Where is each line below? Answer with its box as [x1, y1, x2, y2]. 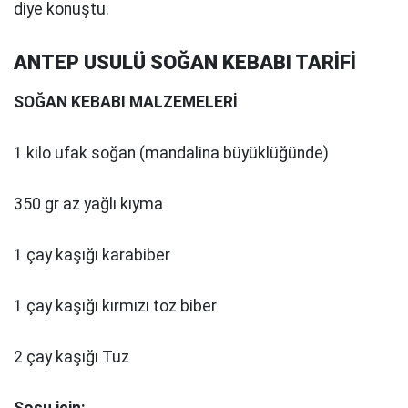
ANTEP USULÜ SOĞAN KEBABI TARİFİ [14, 50, 356, 74]
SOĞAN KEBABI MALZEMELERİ [14, 92, 238, 111]
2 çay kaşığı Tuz [14, 347, 129, 366]
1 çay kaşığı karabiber [14, 245, 170, 264]
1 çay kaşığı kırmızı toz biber [14, 296, 217, 315]
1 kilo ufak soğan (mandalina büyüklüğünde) [14, 143, 329, 162]
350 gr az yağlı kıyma [14, 194, 163, 213]
